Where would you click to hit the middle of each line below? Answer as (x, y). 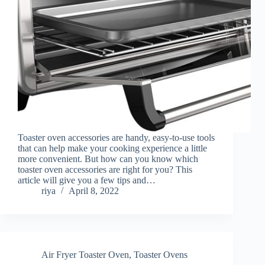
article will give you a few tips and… (87, 180)
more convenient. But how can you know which (108, 159)
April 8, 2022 (94, 191)
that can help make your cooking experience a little (112, 148)
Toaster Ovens (161, 255)
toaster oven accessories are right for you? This (105, 170)
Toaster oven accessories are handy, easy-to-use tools (116, 138)
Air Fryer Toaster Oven (85, 255)
